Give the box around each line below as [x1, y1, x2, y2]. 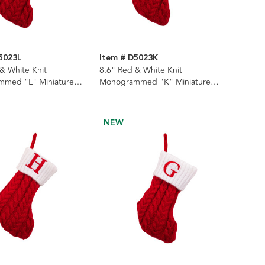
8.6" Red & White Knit [99, 63, 182, 76]
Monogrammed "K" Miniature [99, 75, 211, 88]
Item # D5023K [99, 51, 158, 64]
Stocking [99, 87, 132, 100]
